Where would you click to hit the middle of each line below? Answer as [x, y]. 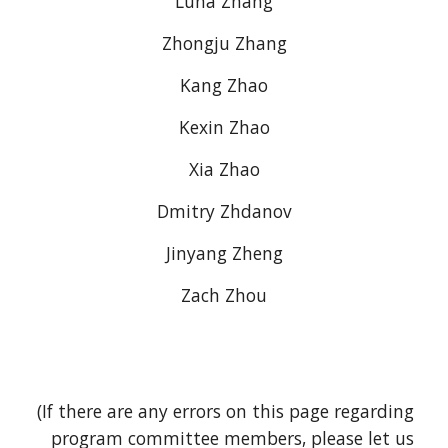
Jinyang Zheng [224, 253]
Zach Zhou [224, 295]
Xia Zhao [224, 169]
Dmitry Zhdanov [224, 211]
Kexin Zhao [224, 127]
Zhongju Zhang [224, 43]
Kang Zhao [224, 85]
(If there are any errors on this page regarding [225, 411]
